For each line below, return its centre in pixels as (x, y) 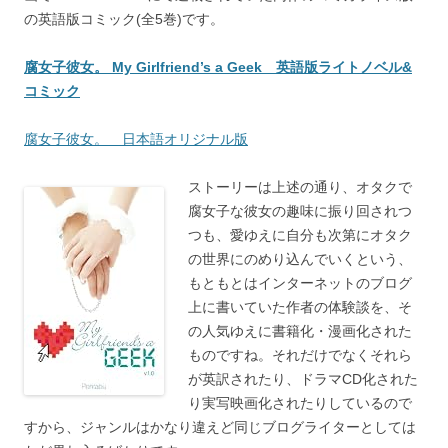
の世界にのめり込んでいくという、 (300, 259)
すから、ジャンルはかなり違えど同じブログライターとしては (220, 427)
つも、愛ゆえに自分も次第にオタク (300, 235)
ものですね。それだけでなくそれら (300, 355)
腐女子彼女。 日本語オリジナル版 (136, 139)
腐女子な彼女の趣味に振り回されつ (300, 211)
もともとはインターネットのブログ (300, 283)
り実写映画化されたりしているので (300, 403)
